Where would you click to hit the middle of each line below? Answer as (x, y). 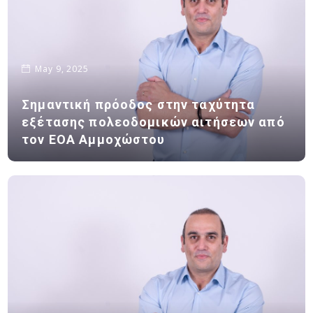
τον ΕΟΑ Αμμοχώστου (94, 140)
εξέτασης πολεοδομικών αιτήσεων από (153, 122)
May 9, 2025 (62, 69)
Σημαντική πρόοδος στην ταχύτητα (139, 105)
